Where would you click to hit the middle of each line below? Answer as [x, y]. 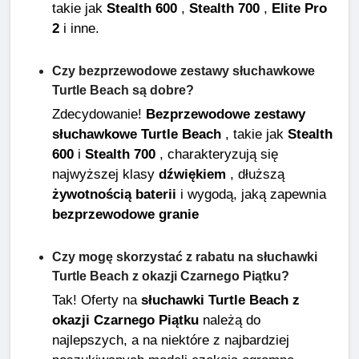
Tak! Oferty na [97, 300]
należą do [230, 320]
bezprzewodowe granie [125, 214]
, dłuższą [255, 174]
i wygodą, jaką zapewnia [251, 194]
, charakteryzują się [217, 154]
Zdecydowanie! [99, 114]
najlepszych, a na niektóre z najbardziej [171, 340]
